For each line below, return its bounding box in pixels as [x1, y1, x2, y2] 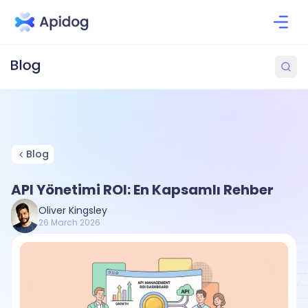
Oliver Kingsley [38, 203, 107, 217]
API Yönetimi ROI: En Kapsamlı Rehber [11, 180, 274, 199]
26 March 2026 [38, 217, 100, 228]
